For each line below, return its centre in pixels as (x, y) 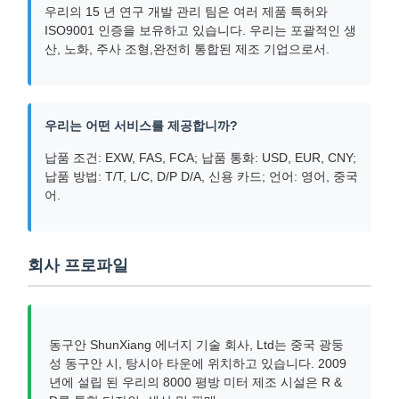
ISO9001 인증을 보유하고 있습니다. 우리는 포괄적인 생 (200, 30)
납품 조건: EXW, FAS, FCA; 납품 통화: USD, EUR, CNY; (200, 158)
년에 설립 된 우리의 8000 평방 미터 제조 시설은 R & (195, 382)
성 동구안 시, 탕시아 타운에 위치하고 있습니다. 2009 (198, 363)
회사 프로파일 (78, 265)
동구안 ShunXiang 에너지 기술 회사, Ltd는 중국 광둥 (196, 345)
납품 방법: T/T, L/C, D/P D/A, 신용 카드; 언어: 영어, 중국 (201, 176)
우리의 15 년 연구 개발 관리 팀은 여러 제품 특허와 (186, 12)
